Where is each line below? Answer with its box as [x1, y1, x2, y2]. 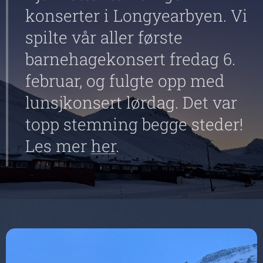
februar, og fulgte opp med [25, 70, 225, 92]
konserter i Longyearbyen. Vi [25, 5, 248, 26]
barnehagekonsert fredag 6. [25, 48, 235, 70]
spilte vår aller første [25, 26, 183, 48]
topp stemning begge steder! [25, 113, 243, 135]
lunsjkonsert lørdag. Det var [25, 92, 237, 113]
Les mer [25, 135, 91, 157]
